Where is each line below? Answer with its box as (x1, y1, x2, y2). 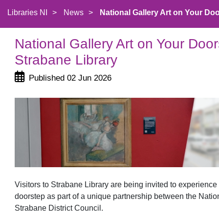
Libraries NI (7, 8, 47, 17)
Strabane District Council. (15, 204, 103, 213)
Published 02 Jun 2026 (29, 73, 111, 83)
